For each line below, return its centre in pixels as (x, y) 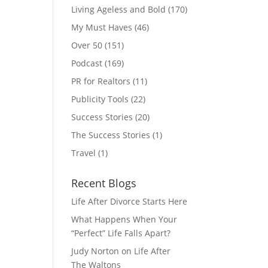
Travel (84, 153)
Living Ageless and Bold (119, 9)
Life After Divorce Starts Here (130, 201)
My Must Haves (102, 27)
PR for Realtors (101, 81)
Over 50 (87, 45)
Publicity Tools (100, 99)
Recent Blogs (104, 183)
